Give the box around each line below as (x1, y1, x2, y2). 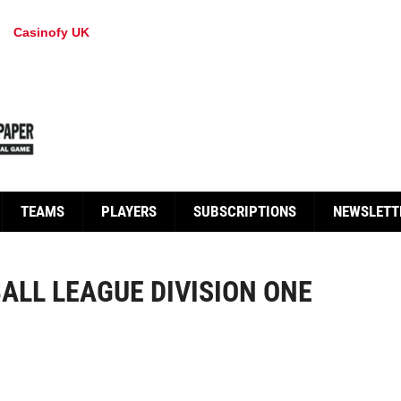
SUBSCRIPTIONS (193, 202, 296, 220)
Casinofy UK (13, 24, 90, 39)
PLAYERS (101, 202, 157, 220)
